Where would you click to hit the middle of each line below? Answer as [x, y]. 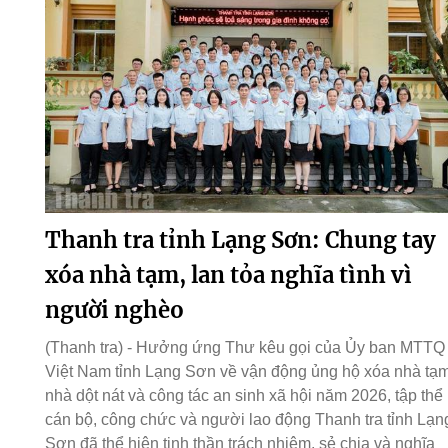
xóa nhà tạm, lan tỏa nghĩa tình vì [228, 275]
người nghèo [114, 310]
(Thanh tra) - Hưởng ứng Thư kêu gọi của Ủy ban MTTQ [244, 348]
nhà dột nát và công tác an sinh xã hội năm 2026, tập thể [243, 396]
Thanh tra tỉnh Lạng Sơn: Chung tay [240, 240]
